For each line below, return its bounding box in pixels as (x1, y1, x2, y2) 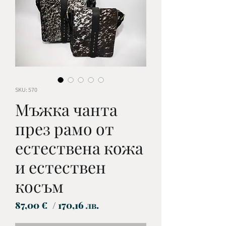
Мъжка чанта (15, 98, 118, 120)
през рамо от (15, 118, 114, 139)
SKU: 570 (15, 86, 37, 93)
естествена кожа (15, 137, 143, 158)
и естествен (15, 156, 106, 178)
